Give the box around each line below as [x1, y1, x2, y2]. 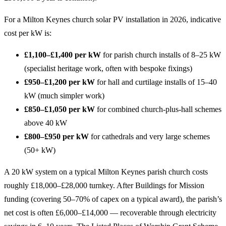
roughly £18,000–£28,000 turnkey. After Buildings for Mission [4, 181, 204, 190]
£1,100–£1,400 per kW [24, 50, 101, 59]
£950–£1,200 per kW [24, 78, 95, 86]
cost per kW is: [4, 29, 51, 37]
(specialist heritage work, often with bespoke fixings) [24, 64, 192, 73]
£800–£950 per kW [24, 132, 89, 141]
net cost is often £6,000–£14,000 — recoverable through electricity [4, 208, 216, 217]
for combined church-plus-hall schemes [95, 105, 221, 114]
